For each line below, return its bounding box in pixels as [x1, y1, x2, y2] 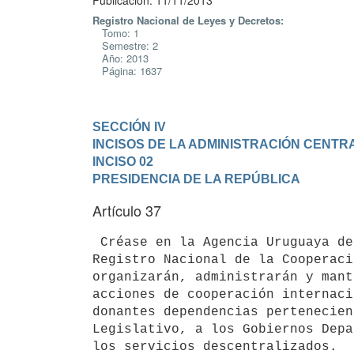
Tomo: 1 [92, 25, 139, 40]
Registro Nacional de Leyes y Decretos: [92, 13, 284, 28]
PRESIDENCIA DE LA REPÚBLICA [92, 171, 300, 186]
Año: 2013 [92, 51, 149, 66]
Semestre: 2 [92, 38, 158, 53]
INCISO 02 [92, 154, 153, 168]
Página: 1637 [92, 63, 162, 78]
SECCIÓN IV [92, 119, 166, 134]
